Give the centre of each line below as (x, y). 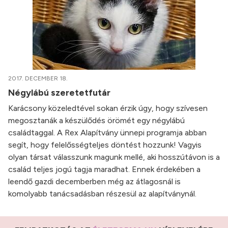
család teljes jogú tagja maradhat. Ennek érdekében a (104, 169)
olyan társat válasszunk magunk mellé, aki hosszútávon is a (114, 157)
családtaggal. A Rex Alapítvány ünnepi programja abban (107, 133)
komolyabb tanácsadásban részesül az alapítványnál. (102, 194)
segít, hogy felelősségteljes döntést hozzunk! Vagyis (105, 145)
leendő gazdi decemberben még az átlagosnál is (94, 181)
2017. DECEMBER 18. (38, 78)
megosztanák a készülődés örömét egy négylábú (96, 120)
